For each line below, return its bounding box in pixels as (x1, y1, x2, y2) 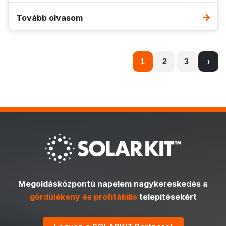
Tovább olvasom (16, 13, 83, 23)
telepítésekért (137, 191, 197, 202)
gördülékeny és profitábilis (29, 191, 137, 202)
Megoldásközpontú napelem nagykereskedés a (18, 178, 208, 189)
